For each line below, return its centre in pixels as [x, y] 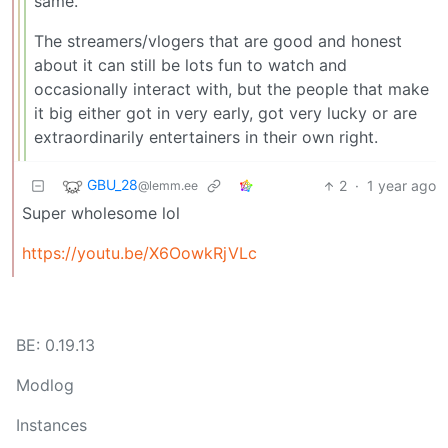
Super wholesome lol [101, 213]
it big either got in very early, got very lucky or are [225, 113]
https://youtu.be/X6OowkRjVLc [139, 253]
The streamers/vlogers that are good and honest [218, 41]
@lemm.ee [168, 186]
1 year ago [401, 186]
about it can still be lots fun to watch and [190, 65]
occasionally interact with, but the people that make [231, 89]
